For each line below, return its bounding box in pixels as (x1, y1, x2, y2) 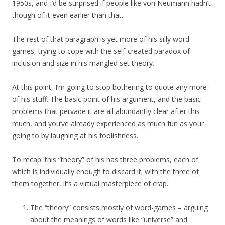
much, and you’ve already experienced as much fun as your (12, 119, 204, 129)
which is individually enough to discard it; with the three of (12, 167, 199, 177)
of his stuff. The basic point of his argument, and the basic (12, 94, 201, 104)
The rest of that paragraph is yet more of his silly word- (12, 34, 192, 44)
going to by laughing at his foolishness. (12, 131, 138, 141)
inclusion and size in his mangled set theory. (12, 58, 154, 68)
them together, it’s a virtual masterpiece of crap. (12, 179, 168, 189)
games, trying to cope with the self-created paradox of (12, 46, 190, 56)
